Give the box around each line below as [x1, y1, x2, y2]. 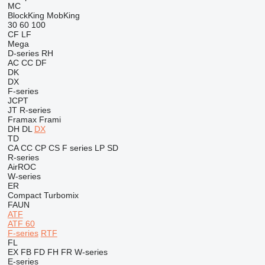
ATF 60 [7, 219, 35, 228]
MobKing [46, 11, 80, 20]
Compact [7, 190, 41, 200]
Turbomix [43, 190, 79, 200]
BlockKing [7, 11, 44, 20]
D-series [7, 49, 39, 58]
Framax [7, 115, 37, 124]
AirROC [7, 162, 36, 172]
